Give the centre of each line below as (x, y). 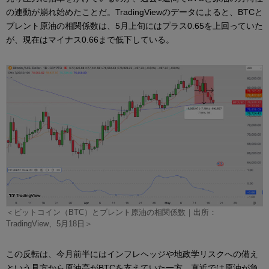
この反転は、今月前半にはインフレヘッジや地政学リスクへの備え (132, 254)
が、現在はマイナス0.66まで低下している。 (90, 40)
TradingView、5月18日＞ (49, 224)
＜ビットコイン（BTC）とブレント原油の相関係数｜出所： (111, 213)
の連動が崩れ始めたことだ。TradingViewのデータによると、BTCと (134, 12)
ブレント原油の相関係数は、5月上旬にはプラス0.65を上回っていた (134, 26)
